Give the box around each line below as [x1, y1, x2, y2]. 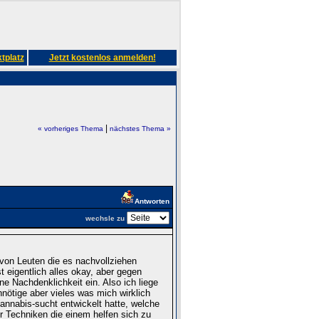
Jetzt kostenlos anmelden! [48, 53, 156, 63]
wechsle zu [85, 214, 125, 222]
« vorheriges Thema [37, 125, 103, 132]
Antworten [134, 197, 169, 205]
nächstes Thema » [109, 125, 171, 132]
